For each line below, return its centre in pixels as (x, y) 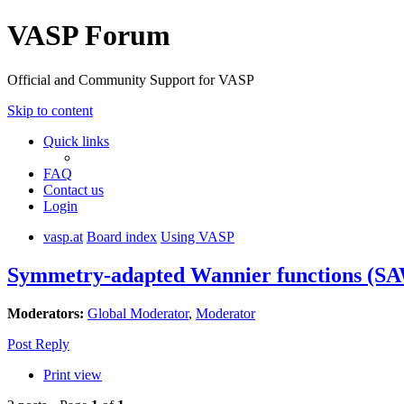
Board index (122, 236)
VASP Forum (89, 36)
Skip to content (50, 110)
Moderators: (46, 313)
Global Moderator (138, 313)
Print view (73, 374)
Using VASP (197, 236)
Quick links (76, 141)
